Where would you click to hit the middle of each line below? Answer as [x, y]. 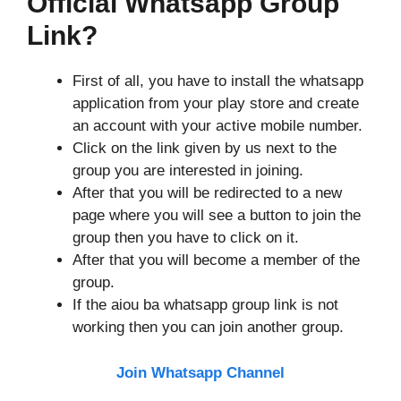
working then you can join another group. [208, 327]
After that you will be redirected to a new [207, 193]
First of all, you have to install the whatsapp [218, 81]
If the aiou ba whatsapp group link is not [205, 305]
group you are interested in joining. [190, 171]
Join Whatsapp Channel [200, 372]
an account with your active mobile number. [218, 126]
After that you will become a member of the [216, 260]
